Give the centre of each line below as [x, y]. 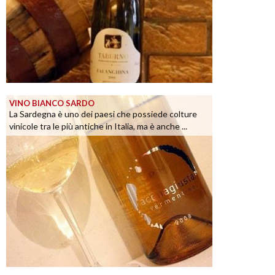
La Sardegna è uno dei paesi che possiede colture [103, 114]
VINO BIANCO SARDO [52, 103]
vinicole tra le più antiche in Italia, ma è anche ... [98, 126]
